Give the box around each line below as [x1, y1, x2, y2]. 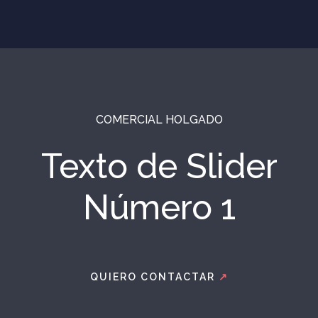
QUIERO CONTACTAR [89, 271, 219, 283]
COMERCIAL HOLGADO [95, 113, 223, 126]
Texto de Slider [40, 146, 278, 186]
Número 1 [82, 187, 236, 227]
